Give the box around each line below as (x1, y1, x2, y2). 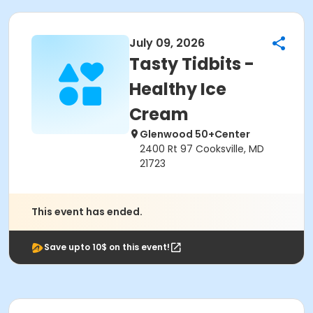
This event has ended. (31, 205, 143, 219)
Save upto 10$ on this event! (44, 241, 170, 253)
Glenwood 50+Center (140, 127, 250, 141)
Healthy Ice (129, 78, 226, 101)
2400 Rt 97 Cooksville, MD (140, 142, 264, 156)
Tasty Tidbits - (129, 52, 254, 75)
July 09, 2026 (129, 35, 205, 51)
